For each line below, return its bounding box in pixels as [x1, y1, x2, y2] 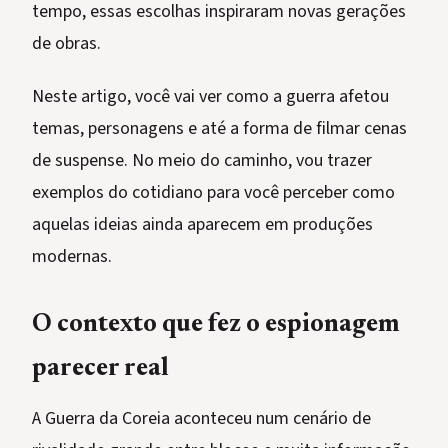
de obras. [32, 31, 101, 57]
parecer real [32, 357, 169, 383]
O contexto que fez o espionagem [32, 313, 400, 339]
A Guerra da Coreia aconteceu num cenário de [32, 406, 371, 432]
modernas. [32, 244, 112, 270]
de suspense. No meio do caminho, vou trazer [32, 148, 372, 174]
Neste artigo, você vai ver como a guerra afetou [32, 84, 389, 110]
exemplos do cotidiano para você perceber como [32, 180, 395, 206]
